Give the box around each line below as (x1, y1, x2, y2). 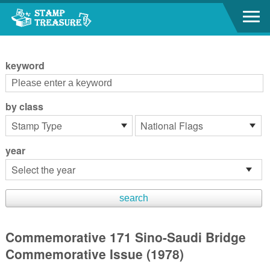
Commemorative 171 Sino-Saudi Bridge (5, 228, 246, 246)
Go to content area (6, 5, 78, 17)
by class (5, 99, 43, 113)
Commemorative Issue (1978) (5, 245, 184, 263)
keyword (5, 58, 45, 72)
